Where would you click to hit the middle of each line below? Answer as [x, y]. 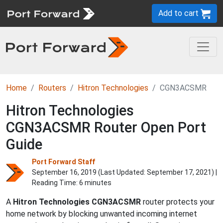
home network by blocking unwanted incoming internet [102, 214]
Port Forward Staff [63, 162]
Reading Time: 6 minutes [72, 183]
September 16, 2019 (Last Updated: [89, 172]
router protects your [178, 202]
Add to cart [179, 13]
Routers [52, 88]
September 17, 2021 [179, 172]
